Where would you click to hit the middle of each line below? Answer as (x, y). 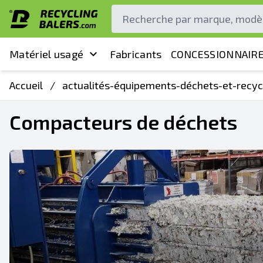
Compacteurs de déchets (123, 122)
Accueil (26, 85)
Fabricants (136, 54)
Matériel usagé (47, 54)
